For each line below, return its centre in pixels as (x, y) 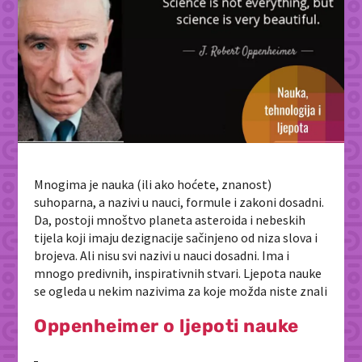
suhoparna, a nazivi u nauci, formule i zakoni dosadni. (179, 202)
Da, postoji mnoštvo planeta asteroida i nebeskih (170, 220)
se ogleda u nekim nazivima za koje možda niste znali (181, 291)
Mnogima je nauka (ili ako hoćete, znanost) (153, 185)
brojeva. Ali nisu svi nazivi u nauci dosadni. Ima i (162, 256)
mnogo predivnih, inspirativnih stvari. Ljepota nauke (178, 274)
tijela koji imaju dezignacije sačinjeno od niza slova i (176, 238)
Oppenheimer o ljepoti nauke (166, 326)
